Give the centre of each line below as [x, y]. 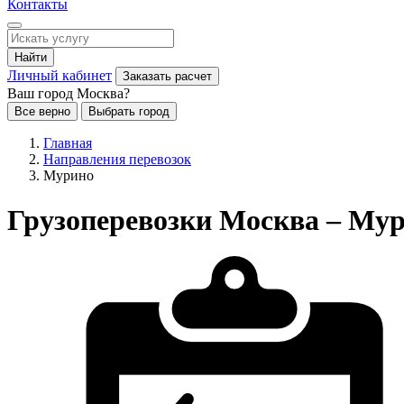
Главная [68, 143]
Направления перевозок [117, 160]
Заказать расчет [167, 77]
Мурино [69, 176]
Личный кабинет [60, 76]
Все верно [42, 112]
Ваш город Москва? [69, 94]
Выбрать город [129, 112]
